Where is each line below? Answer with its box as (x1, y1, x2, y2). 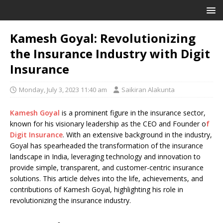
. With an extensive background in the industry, (63, 130, 212, 139)
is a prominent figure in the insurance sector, (62, 108, 206, 117)
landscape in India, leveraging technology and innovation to (10, 152, 201, 161)
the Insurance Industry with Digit (10, 45, 210, 62)
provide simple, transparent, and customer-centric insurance (10, 163, 204, 172)
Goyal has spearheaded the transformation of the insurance (10, 141, 203, 150)
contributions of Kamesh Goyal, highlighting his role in (10, 185, 183, 194)
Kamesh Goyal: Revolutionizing (10, 30, 196, 46)
